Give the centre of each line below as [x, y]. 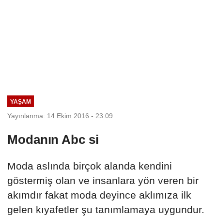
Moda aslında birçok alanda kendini [90, 166]
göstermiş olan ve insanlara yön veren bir [103, 180]
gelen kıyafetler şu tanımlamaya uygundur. [106, 209]
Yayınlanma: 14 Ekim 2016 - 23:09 [60, 116]
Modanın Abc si [53, 139]
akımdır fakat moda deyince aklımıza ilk [99, 195]
